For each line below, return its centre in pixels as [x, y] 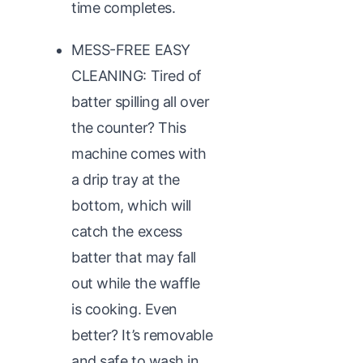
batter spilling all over [141, 101]
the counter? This [129, 127]
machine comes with [139, 153]
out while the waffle [136, 283]
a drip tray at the [126, 179]
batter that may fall [134, 257]
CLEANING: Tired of [137, 75]
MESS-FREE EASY [131, 49]
